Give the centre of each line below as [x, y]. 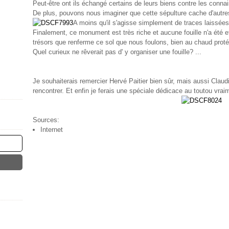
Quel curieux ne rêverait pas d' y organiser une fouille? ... [117, 52]
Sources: [46, 120]
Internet [52, 130]
